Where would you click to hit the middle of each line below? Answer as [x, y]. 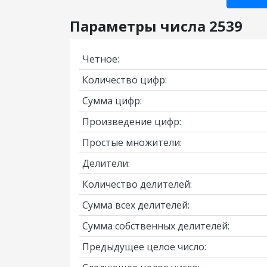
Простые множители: [132, 142]
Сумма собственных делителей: [156, 226]
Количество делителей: [137, 184]
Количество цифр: [125, 80]
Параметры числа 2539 [156, 26]
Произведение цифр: [132, 122]
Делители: [106, 163]
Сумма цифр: [112, 101]
